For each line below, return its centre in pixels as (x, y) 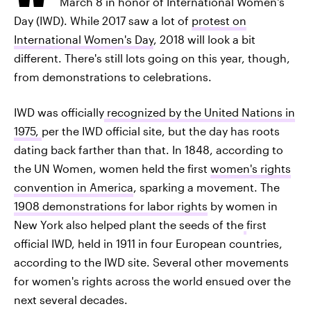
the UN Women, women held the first (112, 168)
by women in (243, 206)
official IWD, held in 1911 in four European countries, (148, 243)
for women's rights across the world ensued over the (152, 281)
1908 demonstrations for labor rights (111, 206)
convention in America (74, 187)
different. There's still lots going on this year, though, (152, 58)
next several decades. (71, 300)
